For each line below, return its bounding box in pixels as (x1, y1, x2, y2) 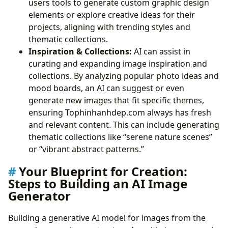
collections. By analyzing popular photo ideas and (28, 70, 219, 82)
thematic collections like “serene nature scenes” (28, 131, 212, 143)
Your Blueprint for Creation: (19, 162, 187, 180)
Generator (8, 187, 71, 204)
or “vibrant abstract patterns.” (28, 144, 144, 155)
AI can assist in (132, 46, 190, 58)
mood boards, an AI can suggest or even (28, 82, 184, 94)
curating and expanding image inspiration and (28, 58, 207, 70)
